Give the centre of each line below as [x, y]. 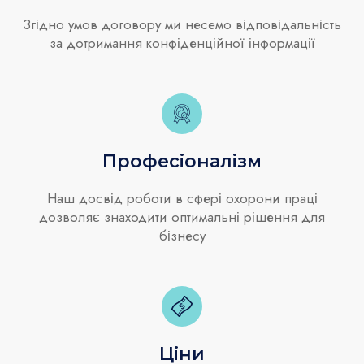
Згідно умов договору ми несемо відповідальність [182, 24]
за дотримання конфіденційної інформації [182, 43]
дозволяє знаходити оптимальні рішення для [182, 217]
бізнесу [182, 236]
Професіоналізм [182, 161]
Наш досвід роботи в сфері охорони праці [182, 198]
